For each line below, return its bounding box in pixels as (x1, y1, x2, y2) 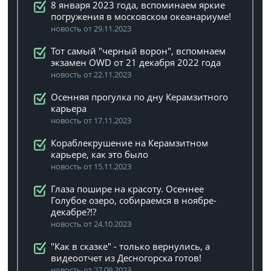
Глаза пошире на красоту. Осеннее (51, 183, 204, 195)
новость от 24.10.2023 (51, 218, 132, 229)
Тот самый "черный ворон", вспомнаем (51, 45, 226, 57)
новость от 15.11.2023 (51, 161, 132, 172)
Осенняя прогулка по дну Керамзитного (51, 91, 229, 103)
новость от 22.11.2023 (51, 69, 132, 80)
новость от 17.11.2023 (51, 115, 132, 126)
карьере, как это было (51, 148, 149, 160)
